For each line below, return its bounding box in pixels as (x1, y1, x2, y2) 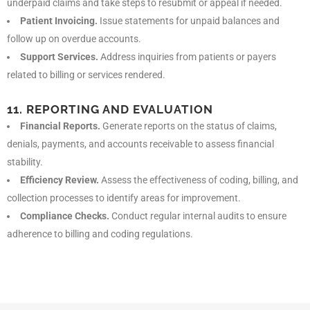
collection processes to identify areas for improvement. (7, 192, 241, 203)
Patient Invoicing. (20, 15, 98, 26)
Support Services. (20, 51, 98, 62)
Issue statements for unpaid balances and (98, 15, 280, 26)
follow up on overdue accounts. (7, 33, 141, 44)
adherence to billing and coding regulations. (7, 228, 193, 239)
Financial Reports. (20, 120, 100, 131)
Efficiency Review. (20, 174, 99, 185)
